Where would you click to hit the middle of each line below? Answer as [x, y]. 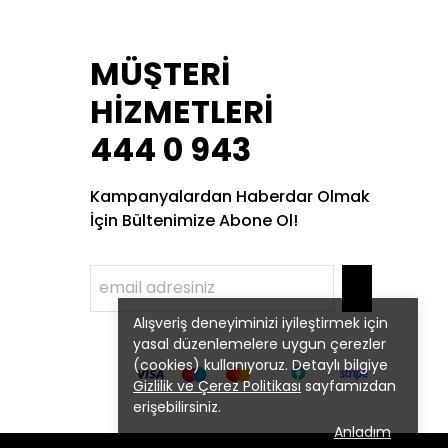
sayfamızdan [348, 386]
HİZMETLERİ [181, 111]
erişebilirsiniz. [177, 407]
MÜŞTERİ [160, 73]
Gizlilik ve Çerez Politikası [217, 386]
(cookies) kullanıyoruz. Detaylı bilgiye [260, 365]
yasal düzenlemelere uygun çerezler [259, 344]
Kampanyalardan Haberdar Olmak [230, 196]
